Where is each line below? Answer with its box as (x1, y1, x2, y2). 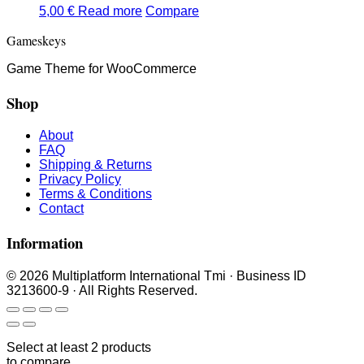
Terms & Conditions (39, 187, 152, 201)
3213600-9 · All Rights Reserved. (6, 283, 197, 297)
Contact (39, 201, 84, 216)
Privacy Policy (39, 172, 121, 187)
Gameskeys (6, 31, 66, 49)
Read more (78, 3, 142, 18)
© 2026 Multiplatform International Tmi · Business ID (6, 268, 306, 283)
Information (6, 232, 83, 254)
